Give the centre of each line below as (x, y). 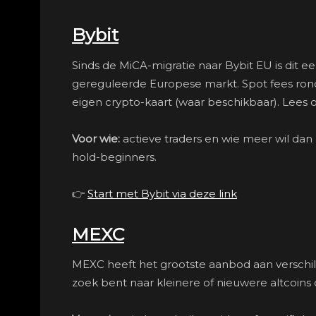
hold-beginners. (114, 157)
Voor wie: (96, 139)
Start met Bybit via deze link (162, 194)
